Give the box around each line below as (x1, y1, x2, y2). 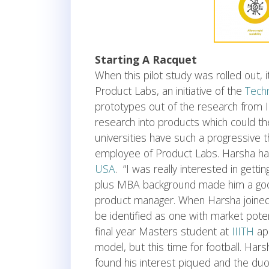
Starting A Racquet (95, 52, 197, 67)
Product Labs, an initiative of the (95, 83, 245, 98)
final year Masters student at (95, 224, 232, 239)
